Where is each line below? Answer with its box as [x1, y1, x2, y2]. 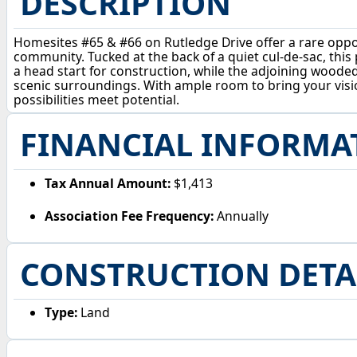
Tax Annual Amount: [45, 174, 171, 192]
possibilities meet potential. [13, 90, 179, 108]
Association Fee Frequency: [45, 207, 214, 226]
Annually [214, 207, 269, 226]
